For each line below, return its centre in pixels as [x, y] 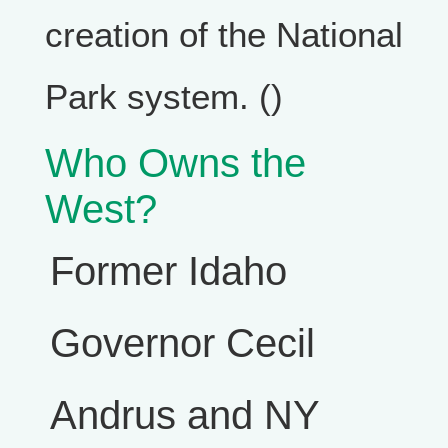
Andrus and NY [184, 415]
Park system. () [164, 96]
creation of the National [224, 34]
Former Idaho [168, 271]
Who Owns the [175, 163]
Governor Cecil [182, 343]
